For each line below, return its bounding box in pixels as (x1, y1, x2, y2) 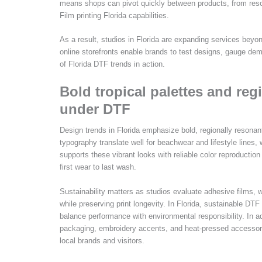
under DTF (60, 101, 130, 118)
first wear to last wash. (60, 163, 136, 172)
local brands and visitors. (60, 236, 144, 246)
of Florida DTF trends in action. (60, 60, 165, 69)
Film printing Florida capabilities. (60, 11, 169, 20)
